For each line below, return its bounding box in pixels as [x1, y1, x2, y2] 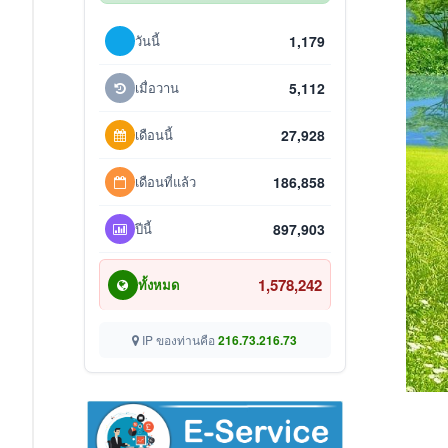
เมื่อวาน [134, 78, 179, 97]
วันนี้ [134, 31, 160, 50]
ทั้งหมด [137, 275, 179, 294]
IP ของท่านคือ [139, 331, 219, 348]
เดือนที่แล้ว [134, 172, 196, 191]
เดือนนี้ [134, 125, 173, 144]
